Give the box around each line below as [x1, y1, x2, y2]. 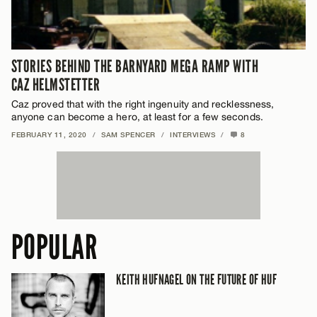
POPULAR [11, 226, 98, 268]
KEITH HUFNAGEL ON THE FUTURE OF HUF [116, 270, 277, 288]
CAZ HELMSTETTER [11, 74, 100, 95]
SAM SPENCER [101, 129, 156, 139]
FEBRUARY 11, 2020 [11, 129, 87, 139]
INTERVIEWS [170, 129, 215, 139]
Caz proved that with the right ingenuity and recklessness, [11, 98, 275, 110]
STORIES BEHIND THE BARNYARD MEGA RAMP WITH [11, 56, 259, 76]
